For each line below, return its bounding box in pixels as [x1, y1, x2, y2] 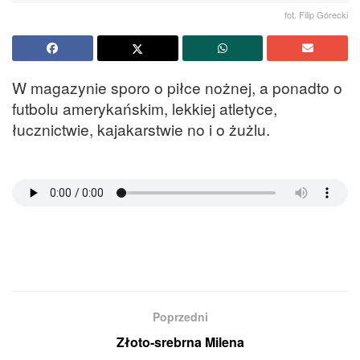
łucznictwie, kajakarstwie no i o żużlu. [12, 117, 270, 140]
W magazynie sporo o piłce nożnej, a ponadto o [12, 76, 342, 98]
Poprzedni [152, 309, 208, 325]
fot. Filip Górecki [284, 7, 348, 21]
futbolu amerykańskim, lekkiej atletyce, [12, 96, 277, 119]
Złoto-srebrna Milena [116, 333, 244, 352]
